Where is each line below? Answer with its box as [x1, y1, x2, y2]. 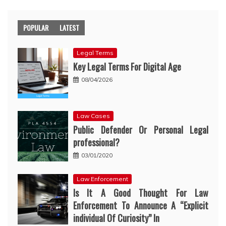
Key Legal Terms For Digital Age [73, 60, 181, 73]
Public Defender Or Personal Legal [73, 123, 208, 136]
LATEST [60, 22, 79, 33]
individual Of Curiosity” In [73, 211, 159, 224]
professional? [73, 135, 120, 149]
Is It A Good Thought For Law [73, 186, 208, 199]
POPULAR [23, 22, 48, 33]
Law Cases [77, 111, 110, 120]
